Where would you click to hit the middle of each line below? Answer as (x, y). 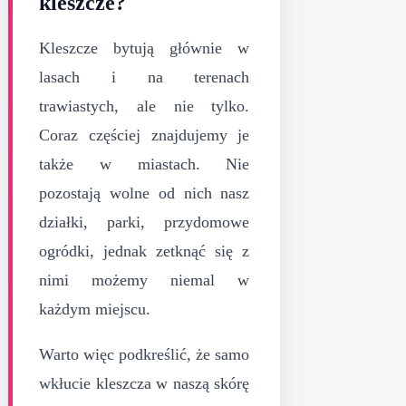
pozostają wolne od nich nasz (145, 193)
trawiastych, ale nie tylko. (145, 106)
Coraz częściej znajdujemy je (145, 135)
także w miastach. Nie (145, 164)
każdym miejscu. (95, 309)
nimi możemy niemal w (145, 280)
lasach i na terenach (145, 77)
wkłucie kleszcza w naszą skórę (145, 383)
